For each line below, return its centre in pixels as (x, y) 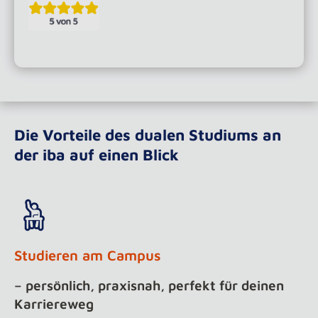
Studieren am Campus (88, 255)
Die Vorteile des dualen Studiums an (148, 135)
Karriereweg (54, 304)
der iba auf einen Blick (97, 155)
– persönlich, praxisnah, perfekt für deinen (149, 285)
